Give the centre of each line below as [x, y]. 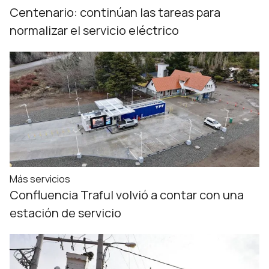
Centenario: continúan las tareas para [115, 12]
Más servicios [40, 179]
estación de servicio [65, 213]
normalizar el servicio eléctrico [94, 30]
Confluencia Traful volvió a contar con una [127, 195]
